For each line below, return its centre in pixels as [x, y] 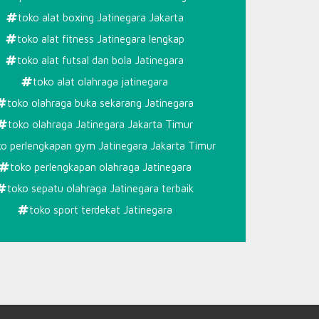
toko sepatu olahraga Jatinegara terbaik [100, 188]
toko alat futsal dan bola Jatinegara [100, 60]
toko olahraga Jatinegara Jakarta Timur [100, 124]
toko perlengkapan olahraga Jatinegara [100, 167]
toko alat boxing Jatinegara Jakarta [100, 17]
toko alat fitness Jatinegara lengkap [100, 38]
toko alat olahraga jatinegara [100, 81]
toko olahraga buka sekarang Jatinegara [100, 103]
